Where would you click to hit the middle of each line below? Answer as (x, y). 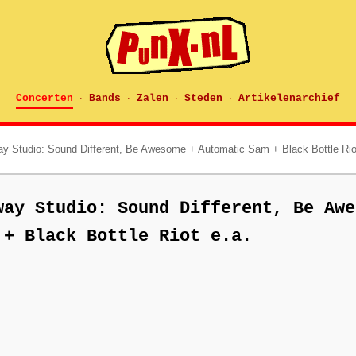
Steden (203, 98)
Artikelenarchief (289, 98)
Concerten (44, 98)
